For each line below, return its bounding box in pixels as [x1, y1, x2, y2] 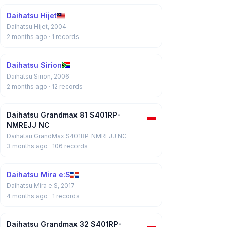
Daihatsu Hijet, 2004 [7, 23, 66, 30]
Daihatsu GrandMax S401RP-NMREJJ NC [7, 132, 127, 140]
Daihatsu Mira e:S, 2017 [7, 182, 75, 190]
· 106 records [49, 142, 88, 150]
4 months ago [7, 192, 49, 200]
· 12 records [49, 83, 83, 90]
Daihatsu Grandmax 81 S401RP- [7, 110, 121, 119]
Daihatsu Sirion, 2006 [7, 72, 69, 80]
